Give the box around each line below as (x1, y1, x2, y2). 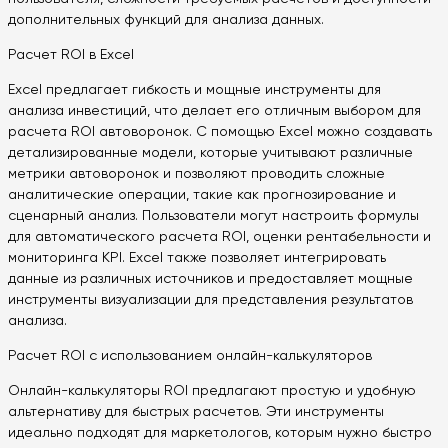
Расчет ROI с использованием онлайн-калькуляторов (8, 349, 372, 364)
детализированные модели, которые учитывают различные (8, 146, 413, 161)
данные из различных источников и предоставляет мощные (8, 272, 413, 287)
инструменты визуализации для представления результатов (8, 293, 413, 308)
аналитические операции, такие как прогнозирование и (8, 188, 396, 203)
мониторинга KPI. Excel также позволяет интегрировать (8, 251, 386, 266)
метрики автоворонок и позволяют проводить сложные (8, 167, 385, 182)
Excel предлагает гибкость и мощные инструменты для (8, 83, 381, 98)
